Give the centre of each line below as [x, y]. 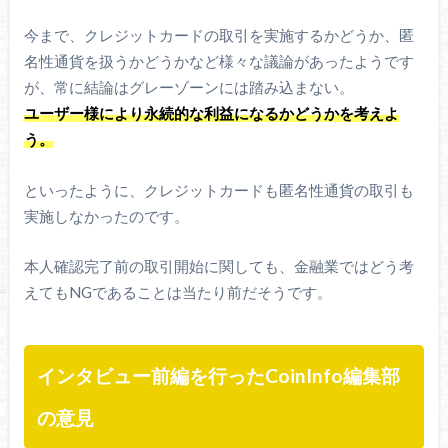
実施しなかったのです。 [106, 215]
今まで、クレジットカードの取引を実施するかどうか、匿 [218, 35]
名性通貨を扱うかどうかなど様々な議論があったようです [218, 61]
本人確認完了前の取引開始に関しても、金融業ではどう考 [218, 266]
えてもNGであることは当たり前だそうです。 [177, 292]
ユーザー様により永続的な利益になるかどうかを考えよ [211, 113]
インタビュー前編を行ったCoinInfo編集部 [219, 376]
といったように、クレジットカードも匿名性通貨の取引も [218, 189]
